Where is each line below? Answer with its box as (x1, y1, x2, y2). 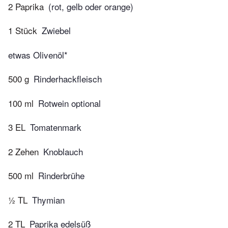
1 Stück (8, 24, 37, 37)
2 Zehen (8, 145, 39, 158)
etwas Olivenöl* (8, 48, 68, 61)
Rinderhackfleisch (34, 72, 102, 85)
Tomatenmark (30, 121, 81, 134)
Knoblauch (43, 145, 83, 158)
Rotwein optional (38, 96, 101, 109)
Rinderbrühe (38, 169, 84, 182)
